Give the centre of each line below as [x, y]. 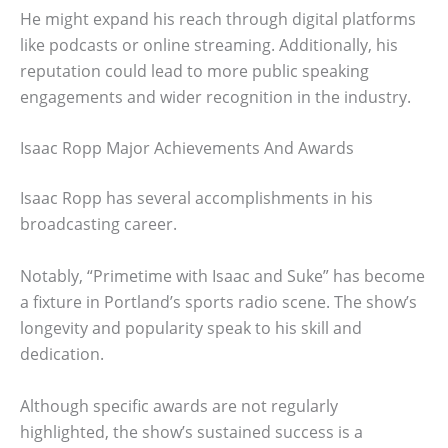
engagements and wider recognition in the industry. [215, 96]
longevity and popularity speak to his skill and [191, 327]
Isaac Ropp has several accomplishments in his [196, 198]
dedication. [62, 353]
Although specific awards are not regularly [179, 405]
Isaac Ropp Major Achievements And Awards [187, 148]
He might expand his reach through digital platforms [218, 18]
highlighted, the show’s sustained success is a [191, 431]
